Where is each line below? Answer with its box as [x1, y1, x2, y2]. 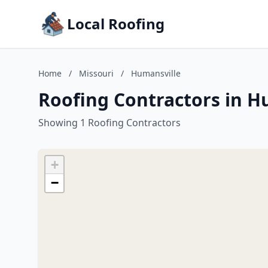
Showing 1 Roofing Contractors [38, 116, 181, 129]
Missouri [79, 68, 114, 79]
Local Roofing [67, 14, 165, 33]
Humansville [131, 68, 181, 79]
